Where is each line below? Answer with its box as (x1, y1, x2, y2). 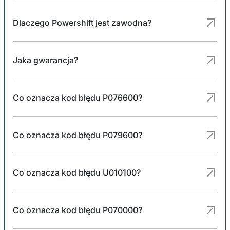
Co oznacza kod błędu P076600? (13, 92, 142, 103)
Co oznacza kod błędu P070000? (13, 204, 142, 215)
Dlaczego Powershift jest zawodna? (13, 17, 151, 28)
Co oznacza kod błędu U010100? (13, 167, 141, 178)
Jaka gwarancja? (13, 54, 78, 65)
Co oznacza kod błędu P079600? (13, 129, 142, 140)
